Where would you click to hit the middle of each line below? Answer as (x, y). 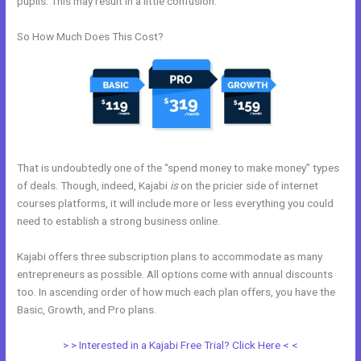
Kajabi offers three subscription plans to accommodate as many (170, 256)
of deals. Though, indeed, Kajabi (94, 185)
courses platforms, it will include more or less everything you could (176, 203)
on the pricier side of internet (249, 185)
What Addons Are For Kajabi (226, 309)
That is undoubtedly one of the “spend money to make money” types (178, 167)
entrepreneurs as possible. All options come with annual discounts (175, 274)
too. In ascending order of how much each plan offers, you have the (176, 291)
